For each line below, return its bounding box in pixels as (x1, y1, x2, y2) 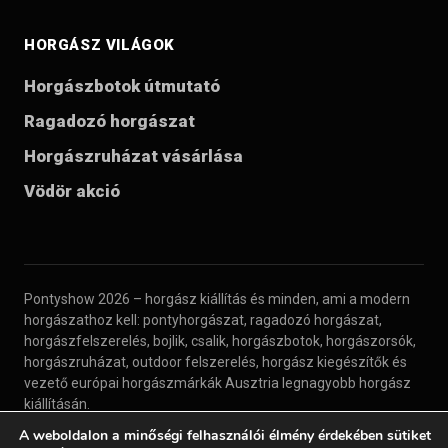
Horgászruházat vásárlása (24, 146, 243, 167)
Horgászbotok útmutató (24, 76, 220, 97)
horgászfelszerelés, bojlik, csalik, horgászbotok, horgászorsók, (24, 333, 416, 350)
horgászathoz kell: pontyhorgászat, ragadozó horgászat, (24, 312, 382, 329)
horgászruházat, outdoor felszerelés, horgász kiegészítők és (24, 354, 407, 371)
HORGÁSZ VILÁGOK (24, 36, 175, 55)
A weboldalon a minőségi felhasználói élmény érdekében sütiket (19, 426, 431, 445)
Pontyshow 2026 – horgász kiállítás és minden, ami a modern (24, 291, 410, 308)
